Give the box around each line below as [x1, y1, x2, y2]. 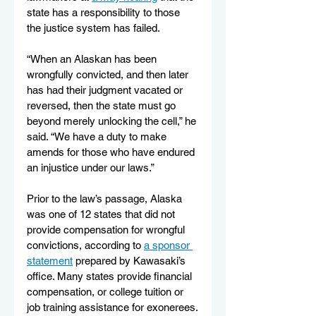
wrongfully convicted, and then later [27, 68, 191, 80]
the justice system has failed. [27, 21, 166, 34]
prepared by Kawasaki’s [73, 254, 188, 267]
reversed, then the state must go [27, 99, 178, 111]
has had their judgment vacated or [27, 83, 186, 96]
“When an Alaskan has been [27, 52, 159, 65]
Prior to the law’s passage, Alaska [27, 192, 185, 205]
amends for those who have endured [27, 145, 197, 158]
